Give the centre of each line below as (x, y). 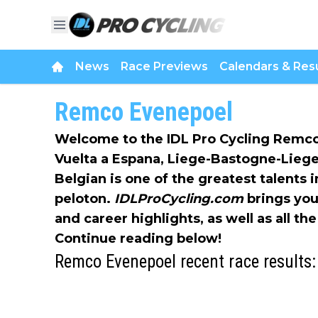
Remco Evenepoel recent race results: (185, 262)
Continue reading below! (138, 239)
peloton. (84, 199)
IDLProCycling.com (179, 199)
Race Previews (164, 67)
